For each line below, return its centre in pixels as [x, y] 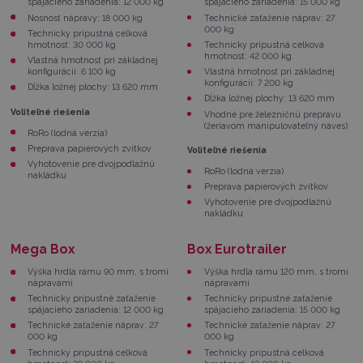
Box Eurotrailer [237, 250]
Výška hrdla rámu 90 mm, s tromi [98, 271]
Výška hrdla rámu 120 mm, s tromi [276, 271]
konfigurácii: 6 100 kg [72, 72]
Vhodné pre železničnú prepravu [272, 114]
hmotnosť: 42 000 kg [248, 56]
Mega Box [43, 250]
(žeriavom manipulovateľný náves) [275, 125]
